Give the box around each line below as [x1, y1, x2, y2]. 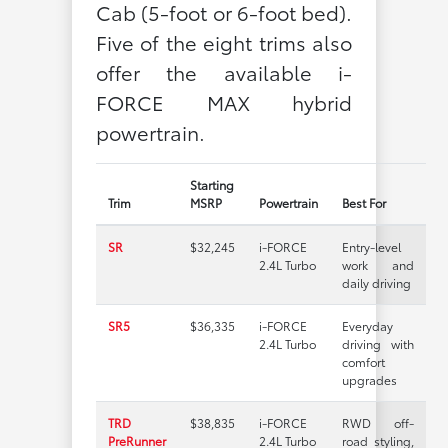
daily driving [341, 273, 411, 291]
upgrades [341, 370, 397, 388]
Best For [341, 193, 386, 211]
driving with [341, 334, 414, 352]
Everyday [341, 316, 393, 334]
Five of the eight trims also [95, 27, 353, 56]
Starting [189, 175, 234, 193]
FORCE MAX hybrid [95, 87, 353, 116]
